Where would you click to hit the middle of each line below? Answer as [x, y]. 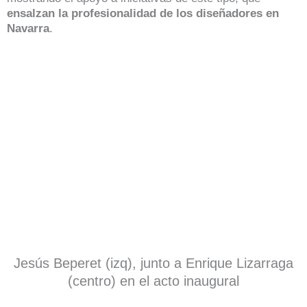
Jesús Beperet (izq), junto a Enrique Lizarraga [153, 263]
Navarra [28, 28]
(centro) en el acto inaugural [153, 281]
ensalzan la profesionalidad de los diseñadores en [143, 13]
